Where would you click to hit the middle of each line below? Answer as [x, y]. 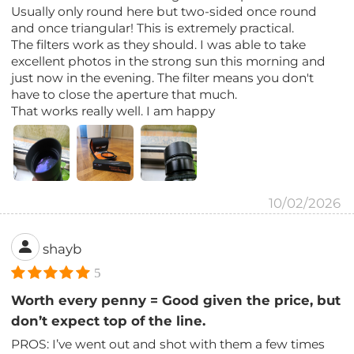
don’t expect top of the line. [109, 321]
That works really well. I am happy [113, 111]
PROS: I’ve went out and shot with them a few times [168, 345]
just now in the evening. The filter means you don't [163, 77]
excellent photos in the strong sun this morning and [169, 61]
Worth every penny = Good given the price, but [176, 301]
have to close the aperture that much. [124, 94]
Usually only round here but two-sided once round [164, 11]
